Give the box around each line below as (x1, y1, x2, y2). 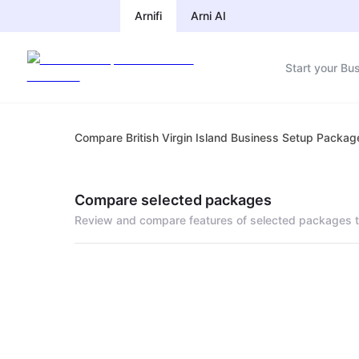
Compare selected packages (75, 191, 272, 208)
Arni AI (191, 9, 226, 22)
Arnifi (135, 9, 162, 22)
